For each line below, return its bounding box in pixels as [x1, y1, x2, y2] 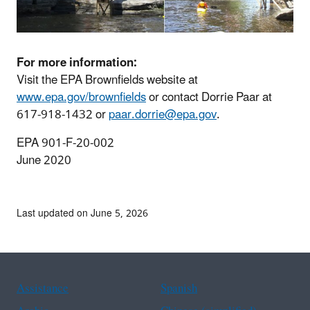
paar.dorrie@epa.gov [109, 102, 217, 128]
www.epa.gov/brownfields [17, 85, 146, 111]
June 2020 [17, 148, 71, 174]
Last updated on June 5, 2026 [17, 203, 148, 224]
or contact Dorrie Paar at [146, 85, 272, 111]
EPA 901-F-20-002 [17, 131, 114, 156]
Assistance [17, 276, 69, 302]
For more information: [17, 51, 137, 76]
